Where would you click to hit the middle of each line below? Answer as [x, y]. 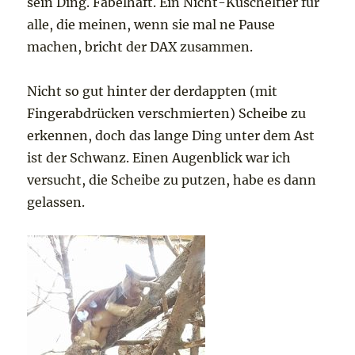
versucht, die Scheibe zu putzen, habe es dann [172, 180]
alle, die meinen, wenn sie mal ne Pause [151, 25]
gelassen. [56, 202]
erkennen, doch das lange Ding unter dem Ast [171, 136]
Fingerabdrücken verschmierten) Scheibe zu [167, 114]
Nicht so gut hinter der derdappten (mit [153, 92]
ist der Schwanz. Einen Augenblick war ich [159, 158]
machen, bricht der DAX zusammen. [140, 47]
